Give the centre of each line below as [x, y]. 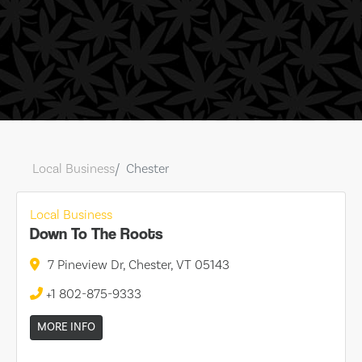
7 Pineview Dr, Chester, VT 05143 [139, 265]
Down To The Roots [97, 234]
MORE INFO [66, 327]
